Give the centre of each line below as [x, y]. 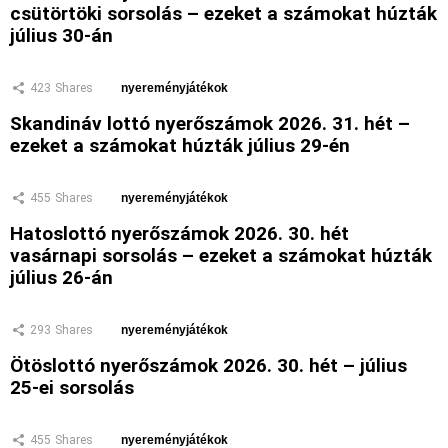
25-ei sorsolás [72, 388]
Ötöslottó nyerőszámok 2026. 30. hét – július [208, 366]
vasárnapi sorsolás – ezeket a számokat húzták [221, 256]
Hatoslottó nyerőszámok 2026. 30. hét [179, 234]
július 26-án [61, 278]
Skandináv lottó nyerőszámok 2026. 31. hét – [210, 123]
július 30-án [61, 35]
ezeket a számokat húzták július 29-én [180, 145]
